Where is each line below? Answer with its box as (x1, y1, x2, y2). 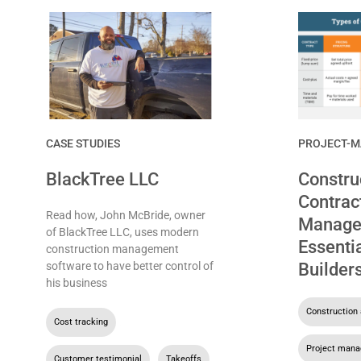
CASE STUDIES (45, 136, 120, 150)
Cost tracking (53, 316, 108, 327)
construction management (45, 242, 179, 255)
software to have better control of (45, 259, 214, 272)
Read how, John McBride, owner (45, 208, 205, 222)
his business (45, 276, 107, 289)
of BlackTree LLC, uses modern (45, 225, 199, 239)
